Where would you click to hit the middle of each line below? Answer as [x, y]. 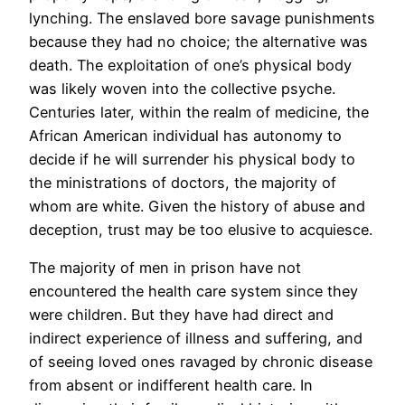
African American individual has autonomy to [185, 135]
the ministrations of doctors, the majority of [183, 182]
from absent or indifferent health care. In [171, 386]
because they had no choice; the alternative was [198, 41]
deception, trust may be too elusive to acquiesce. [201, 229]
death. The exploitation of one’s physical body [190, 65]
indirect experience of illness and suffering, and [196, 339]
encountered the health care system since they [193, 292]
